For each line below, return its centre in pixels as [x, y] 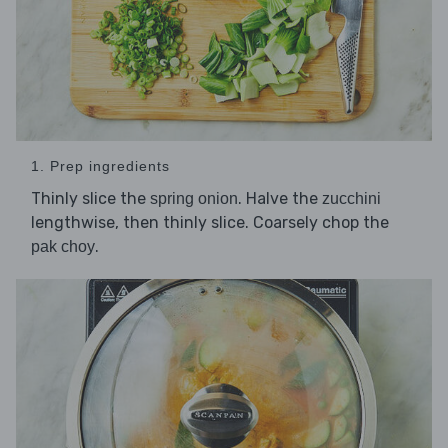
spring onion [194, 199]
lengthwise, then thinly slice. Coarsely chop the [210, 223]
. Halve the [280, 199]
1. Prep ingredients [100, 166]
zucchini [351, 199]
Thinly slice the [90, 199]
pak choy [63, 247]
